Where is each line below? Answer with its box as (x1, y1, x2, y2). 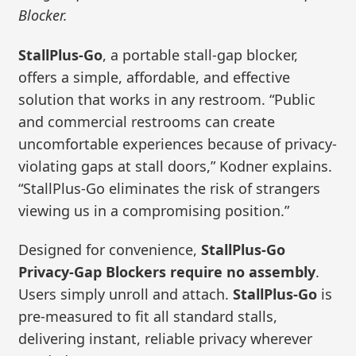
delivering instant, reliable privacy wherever (18, 329, 313, 349)
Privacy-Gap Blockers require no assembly (18, 262, 316, 282)
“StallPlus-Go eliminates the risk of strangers (18, 178, 321, 198)
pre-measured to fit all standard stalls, (18, 307, 278, 327)
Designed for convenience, (18, 240, 202, 260)
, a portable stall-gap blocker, (103, 44, 299, 64)
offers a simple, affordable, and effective (18, 67, 291, 87)
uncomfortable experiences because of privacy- (18, 133, 338, 153)
